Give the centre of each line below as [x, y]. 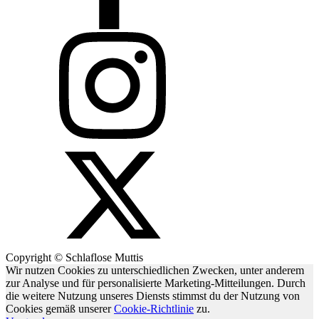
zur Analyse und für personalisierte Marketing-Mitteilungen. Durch [156, 283]
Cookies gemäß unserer [60, 309]
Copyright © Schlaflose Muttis [74, 258]
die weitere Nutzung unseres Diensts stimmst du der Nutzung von [153, 296]
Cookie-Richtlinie [154, 309]
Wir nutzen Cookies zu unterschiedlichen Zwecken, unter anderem [155, 271]
